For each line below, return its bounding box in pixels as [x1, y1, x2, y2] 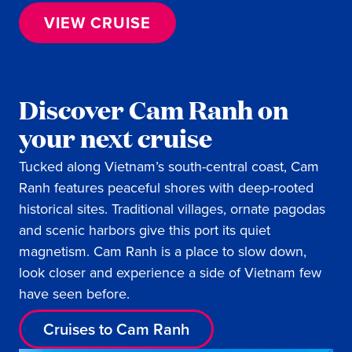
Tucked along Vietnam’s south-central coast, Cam [19, 156, 319, 178]
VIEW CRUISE [44, 11, 151, 35]
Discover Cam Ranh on [19, 92, 288, 127]
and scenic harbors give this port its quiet [19, 220, 270, 241]
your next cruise [19, 120, 212, 156]
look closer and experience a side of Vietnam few [19, 262, 321, 284]
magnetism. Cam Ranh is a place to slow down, [19, 241, 306, 262]
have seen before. [19, 284, 130, 305]
